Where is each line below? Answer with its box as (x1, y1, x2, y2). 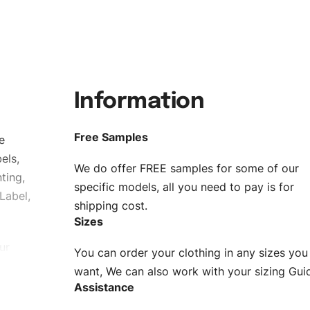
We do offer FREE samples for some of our (73, 161, 299, 176)
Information (73, 91, 205, 114)
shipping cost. (73, 199, 147, 213)
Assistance (73, 280, 134, 295)
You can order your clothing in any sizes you (73, 246, 308, 260)
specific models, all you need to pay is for (73, 180, 294, 194)
